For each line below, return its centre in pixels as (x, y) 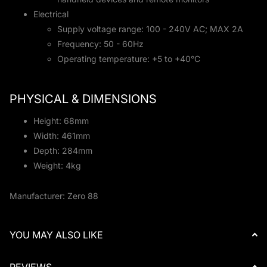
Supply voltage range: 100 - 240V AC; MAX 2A (150, 29)
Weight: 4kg (57, 165)
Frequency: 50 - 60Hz (100, 44)
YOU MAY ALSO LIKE (56, 235)
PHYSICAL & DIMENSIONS (83, 99)
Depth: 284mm (63, 150)
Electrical (51, 14)
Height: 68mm (61, 120)
